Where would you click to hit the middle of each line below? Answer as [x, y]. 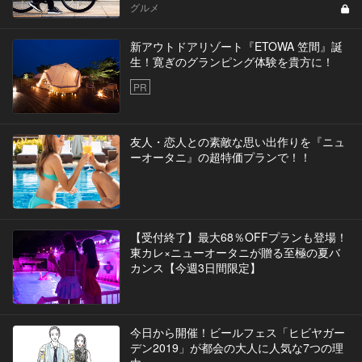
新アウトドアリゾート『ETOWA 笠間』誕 [236, 46]
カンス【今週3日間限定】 [195, 267]
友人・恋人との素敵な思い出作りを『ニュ [237, 141]
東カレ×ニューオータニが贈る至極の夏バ [235, 252]
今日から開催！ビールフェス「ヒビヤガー [237, 332]
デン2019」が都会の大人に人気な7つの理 [236, 347]
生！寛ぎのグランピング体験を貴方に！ [232, 61]
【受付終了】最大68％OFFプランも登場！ [238, 236]
